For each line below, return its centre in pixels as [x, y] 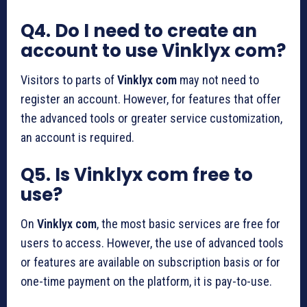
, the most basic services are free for [188, 223]
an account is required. [77, 137]
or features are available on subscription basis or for [150, 262]
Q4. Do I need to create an [139, 30]
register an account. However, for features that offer [151, 99]
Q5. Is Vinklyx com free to [137, 174]
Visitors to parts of [69, 79]
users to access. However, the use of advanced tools [152, 243]
